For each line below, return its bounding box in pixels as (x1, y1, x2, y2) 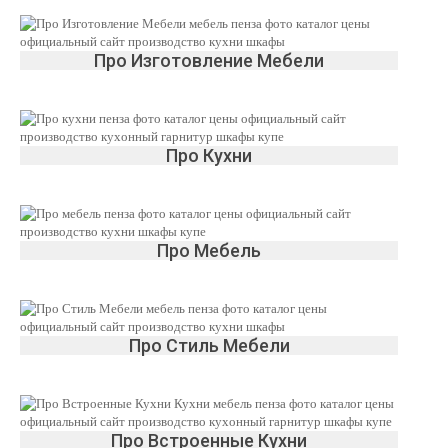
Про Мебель (157, 240, 261, 261)
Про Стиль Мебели (128, 335, 290, 356)
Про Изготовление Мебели (94, 50, 324, 71)
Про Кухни (166, 145, 252, 166)
